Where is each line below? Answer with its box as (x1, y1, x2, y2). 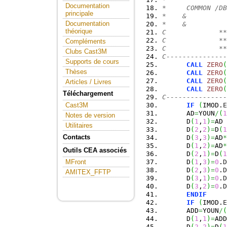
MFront (65, 158, 86, 166)
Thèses (65, 68, 87, 75)
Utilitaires (65, 122, 93, 129)
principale (65, 10, 93, 17)
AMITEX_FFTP (65, 168, 111, 176)
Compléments (65, 37, 106, 45)
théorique (65, 27, 92, 35)
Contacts (63, 133, 90, 141)
